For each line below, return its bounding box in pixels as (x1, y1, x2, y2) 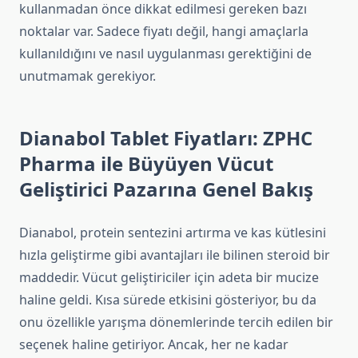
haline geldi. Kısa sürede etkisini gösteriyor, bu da (19, 291, 316, 309)
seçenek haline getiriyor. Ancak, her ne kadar (19, 336, 288, 354)
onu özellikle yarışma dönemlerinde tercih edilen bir (19, 313, 333, 332)
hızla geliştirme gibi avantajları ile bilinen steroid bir (19, 246, 330, 265)
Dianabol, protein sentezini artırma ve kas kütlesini (19, 224, 326, 242)
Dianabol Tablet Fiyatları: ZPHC (19, 125, 312, 152)
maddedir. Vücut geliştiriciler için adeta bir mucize (19, 268, 319, 287)
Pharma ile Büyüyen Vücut (19, 150, 273, 177)
